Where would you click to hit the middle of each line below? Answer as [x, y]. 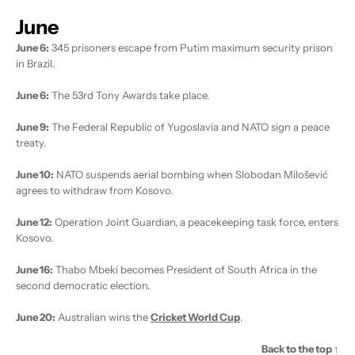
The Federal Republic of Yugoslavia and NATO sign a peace [189, 127]
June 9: [32, 127]
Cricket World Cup [195, 317]
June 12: [34, 222]
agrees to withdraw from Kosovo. [94, 191]
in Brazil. [35, 64]
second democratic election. [83, 286]
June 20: [36, 317]
